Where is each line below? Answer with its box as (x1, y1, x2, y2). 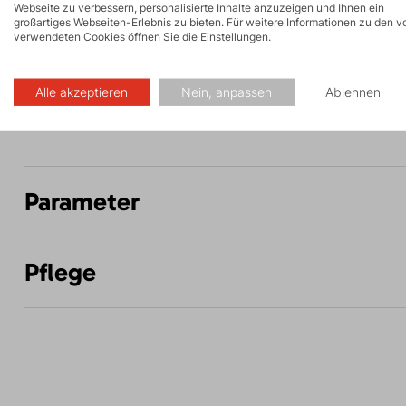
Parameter (24, 187, 140, 217)
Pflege (24, 257, 96, 288)
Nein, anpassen (180, 84, 272, 100)
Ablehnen (325, 84, 382, 100)
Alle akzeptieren (34, 84, 128, 100)
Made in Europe (43, 101, 133, 118)
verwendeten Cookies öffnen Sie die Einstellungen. (14, 29, 271, 43)
